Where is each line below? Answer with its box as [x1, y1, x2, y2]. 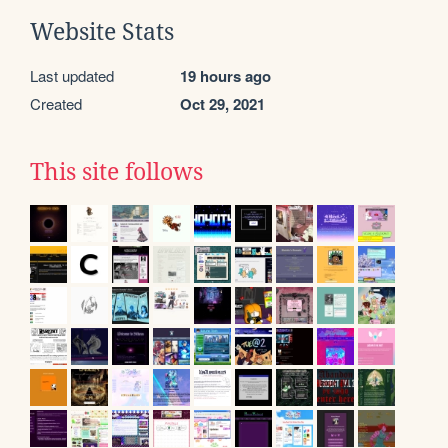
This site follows [30, 158, 203, 185]
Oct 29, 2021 [180, 92, 265, 115]
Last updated [30, 64, 114, 86]
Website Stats [30, 18, 174, 45]
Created [30, 92, 82, 114]
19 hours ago [180, 64, 271, 87]
